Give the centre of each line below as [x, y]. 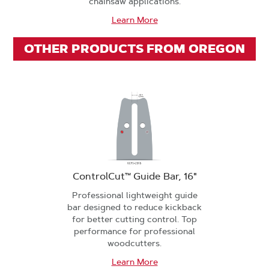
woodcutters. [134, 243]
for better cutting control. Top [134, 219]
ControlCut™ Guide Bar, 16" [134, 176]
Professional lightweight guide [134, 195]
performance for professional [134, 231]
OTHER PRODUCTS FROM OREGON [134, 49]
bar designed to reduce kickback [134, 207]
